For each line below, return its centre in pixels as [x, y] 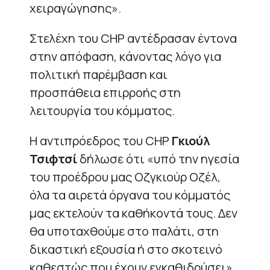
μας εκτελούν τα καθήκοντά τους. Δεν [133, 213]
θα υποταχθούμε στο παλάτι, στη [124, 231]
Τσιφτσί [55, 159]
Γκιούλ [191, 140]
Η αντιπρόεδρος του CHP [101, 140]
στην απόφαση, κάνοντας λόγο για [125, 56]
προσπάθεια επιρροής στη [105, 92]
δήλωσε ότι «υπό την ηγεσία [159, 159]
